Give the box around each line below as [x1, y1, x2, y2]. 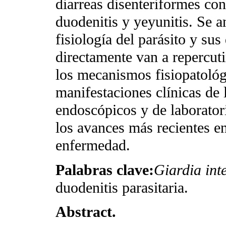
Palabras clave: [55, 161, 154, 179]
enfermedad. [55, 137, 130, 154]
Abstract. [55, 203, 120, 220]
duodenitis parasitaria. [55, 179, 188, 196]
